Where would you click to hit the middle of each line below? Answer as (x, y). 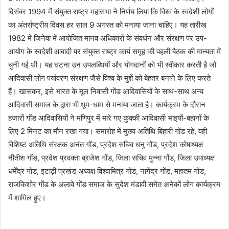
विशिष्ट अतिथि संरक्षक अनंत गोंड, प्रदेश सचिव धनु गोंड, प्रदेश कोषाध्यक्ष (106, 144)
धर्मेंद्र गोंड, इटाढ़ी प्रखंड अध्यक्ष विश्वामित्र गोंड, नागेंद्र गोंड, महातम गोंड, (107, 171)
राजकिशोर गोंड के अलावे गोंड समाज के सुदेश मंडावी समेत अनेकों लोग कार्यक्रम (114, 184)
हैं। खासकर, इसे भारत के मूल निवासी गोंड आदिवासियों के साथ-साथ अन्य (106, 91)
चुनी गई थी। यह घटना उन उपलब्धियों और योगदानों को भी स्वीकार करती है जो (112, 64)
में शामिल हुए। (27, 197)
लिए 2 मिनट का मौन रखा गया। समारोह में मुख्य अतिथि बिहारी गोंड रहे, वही (108, 131)
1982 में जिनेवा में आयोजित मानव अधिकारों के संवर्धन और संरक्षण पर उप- (108, 38)
